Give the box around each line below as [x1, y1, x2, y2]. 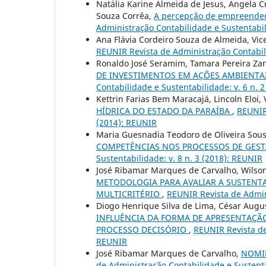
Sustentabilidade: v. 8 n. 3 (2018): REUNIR [96, 153, 262, 164]
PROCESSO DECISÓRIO [96, 224, 189, 236]
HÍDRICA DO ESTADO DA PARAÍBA [96, 105, 232, 117]
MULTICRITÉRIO [96, 188, 162, 200]
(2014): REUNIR [96, 117, 157, 129]
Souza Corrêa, [96, 10, 154, 22]
